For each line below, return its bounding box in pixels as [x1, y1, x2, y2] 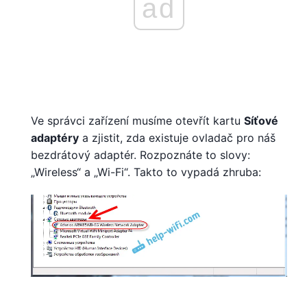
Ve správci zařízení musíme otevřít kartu [31, 114, 244, 128]
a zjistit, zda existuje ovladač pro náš [79, 131, 275, 145]
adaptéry [31, 131, 79, 145]
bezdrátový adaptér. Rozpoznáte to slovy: [31, 148, 250, 162]
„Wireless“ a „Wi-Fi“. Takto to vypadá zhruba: [31, 165, 261, 180]
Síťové [244, 114, 278, 128]
